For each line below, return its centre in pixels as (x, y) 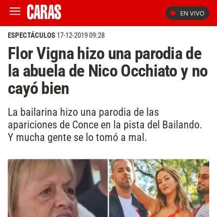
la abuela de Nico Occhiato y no (108, 71)
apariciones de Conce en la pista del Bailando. (105, 124)
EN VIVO (192, 13)
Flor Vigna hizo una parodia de (105, 53)
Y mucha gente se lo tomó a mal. (77, 137)
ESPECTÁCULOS (31, 35)
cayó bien (39, 88)
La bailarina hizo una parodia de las (83, 112)
